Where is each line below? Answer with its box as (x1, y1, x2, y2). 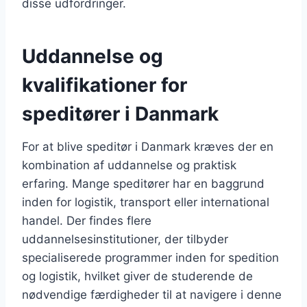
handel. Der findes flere (22, 213, 151, 228)
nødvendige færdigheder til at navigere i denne (22, 287, 282, 302)
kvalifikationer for (22, 73, 187, 97)
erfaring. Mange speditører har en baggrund (22, 176, 265, 191)
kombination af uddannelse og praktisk (22, 158, 236, 172)
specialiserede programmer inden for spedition (22, 250, 279, 265)
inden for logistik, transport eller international (22, 195, 269, 209)
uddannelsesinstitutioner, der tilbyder (22, 232, 228, 246)
